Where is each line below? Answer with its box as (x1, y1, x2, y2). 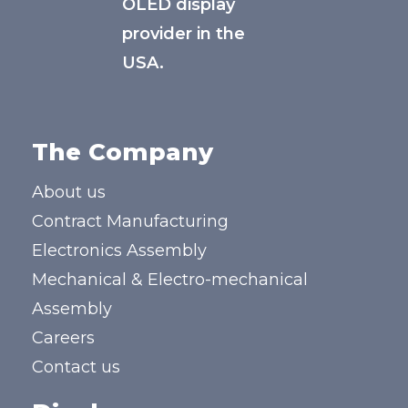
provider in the (122, 24, 245, 44)
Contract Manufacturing (32, 211, 229, 231)
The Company (32, 138, 213, 167)
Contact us (32, 357, 120, 377)
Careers (32, 328, 95, 348)
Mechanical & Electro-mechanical (32, 270, 308, 290)
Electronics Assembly (32, 240, 207, 260)
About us (32, 182, 106, 202)
